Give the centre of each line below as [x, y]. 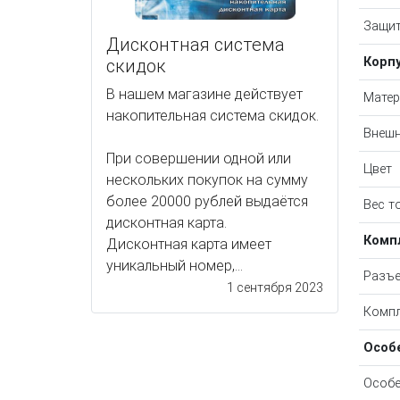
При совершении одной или [199, 159]
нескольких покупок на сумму [207, 180]
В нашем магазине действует [204, 95]
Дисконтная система [196, 45]
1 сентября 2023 [275, 288]
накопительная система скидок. [212, 116]
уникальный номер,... [175, 266]
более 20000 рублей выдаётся [207, 202]
